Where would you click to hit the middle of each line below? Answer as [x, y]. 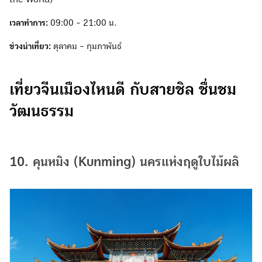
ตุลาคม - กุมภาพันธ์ [86, 46]
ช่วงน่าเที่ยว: [30, 46]
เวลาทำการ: [29, 23]
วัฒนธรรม [42, 111]
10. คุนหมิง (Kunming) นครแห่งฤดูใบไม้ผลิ [124, 162]
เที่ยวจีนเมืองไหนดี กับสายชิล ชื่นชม [123, 89]
